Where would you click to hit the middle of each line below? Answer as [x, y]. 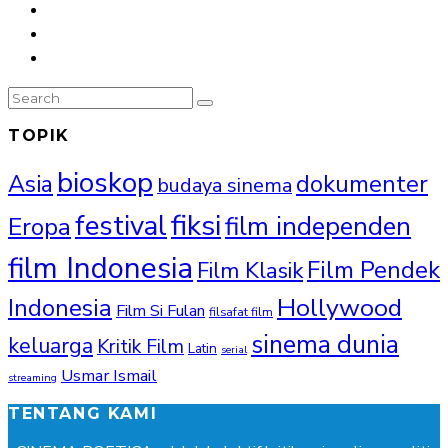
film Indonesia [100, 268]
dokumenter [362, 184]
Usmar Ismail [109, 376]
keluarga [50, 346]
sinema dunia [325, 345]
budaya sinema [224, 186]
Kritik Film [140, 347]
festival [121, 226]
